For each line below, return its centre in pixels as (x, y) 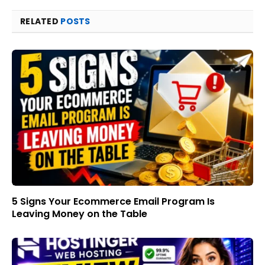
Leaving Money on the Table (80, 214)
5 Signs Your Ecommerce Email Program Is (113, 201)
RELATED (41, 22)
